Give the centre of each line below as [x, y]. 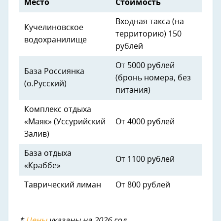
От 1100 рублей [145, 159]
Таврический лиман [63, 185]
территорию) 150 [148, 34]
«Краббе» [42, 166]
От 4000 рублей [145, 122]
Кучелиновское [54, 27]
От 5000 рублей [145, 65]
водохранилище [55, 40]
